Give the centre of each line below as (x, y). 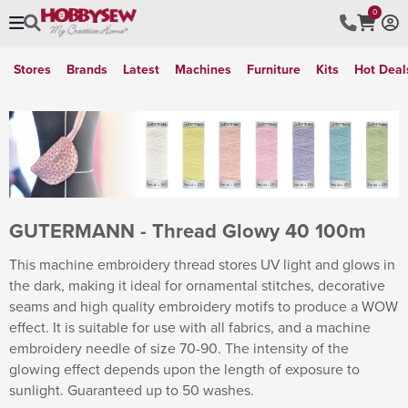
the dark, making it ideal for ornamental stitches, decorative (197, 285)
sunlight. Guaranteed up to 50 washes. (132, 389)
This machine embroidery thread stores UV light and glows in (202, 264)
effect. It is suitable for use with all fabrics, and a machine (190, 326)
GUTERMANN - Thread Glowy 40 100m (188, 230)
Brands (87, 69)
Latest (141, 69)
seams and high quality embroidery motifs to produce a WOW (204, 306)
